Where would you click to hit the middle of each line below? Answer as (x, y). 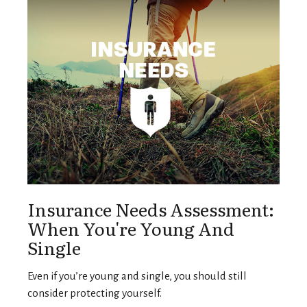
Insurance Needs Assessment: (151, 209)
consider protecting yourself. (95, 293)
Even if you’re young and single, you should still (137, 275)
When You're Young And (131, 228)
